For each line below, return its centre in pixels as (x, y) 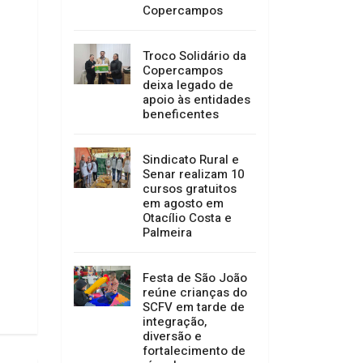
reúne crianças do (195, 293)
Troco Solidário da (194, 56)
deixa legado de (188, 85)
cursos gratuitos (190, 189)
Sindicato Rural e (191, 160)
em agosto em (183, 204)
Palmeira (167, 233)
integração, (175, 322)
